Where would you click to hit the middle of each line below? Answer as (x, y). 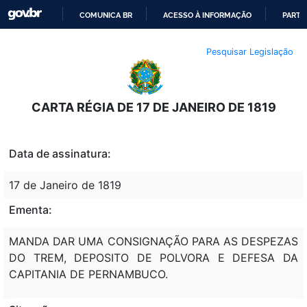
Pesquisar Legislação (250, 51)
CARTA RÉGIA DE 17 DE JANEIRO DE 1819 (153, 107)
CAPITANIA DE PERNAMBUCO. (88, 274)
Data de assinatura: (60, 153)
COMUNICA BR (106, 15)
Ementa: (30, 209)
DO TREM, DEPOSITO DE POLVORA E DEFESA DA (153, 257)
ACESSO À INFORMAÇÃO (208, 15)
